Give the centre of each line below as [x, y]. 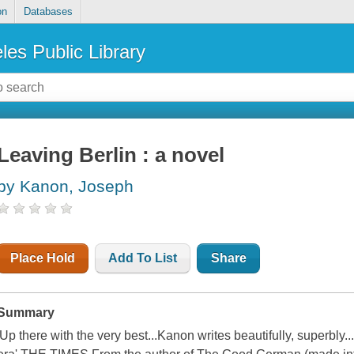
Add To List [143, 258]
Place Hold [43, 258]
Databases [48, 12]
